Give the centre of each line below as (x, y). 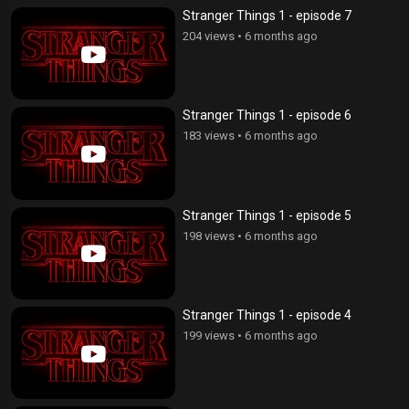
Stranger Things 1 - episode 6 (267, 115)
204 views (209, 37)
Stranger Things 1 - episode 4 (267, 315)
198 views (209, 236)
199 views (209, 335)
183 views (209, 136)
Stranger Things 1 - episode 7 (267, 16)
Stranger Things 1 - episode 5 (267, 215)
